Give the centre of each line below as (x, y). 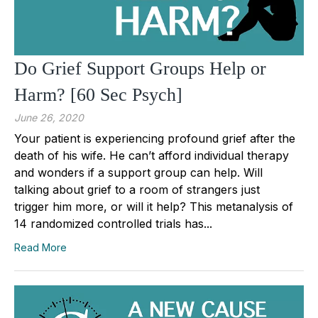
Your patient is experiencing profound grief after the (155, 138)
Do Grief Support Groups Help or (140, 68)
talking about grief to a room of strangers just (137, 189)
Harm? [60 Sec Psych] (98, 94)
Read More (40, 247)
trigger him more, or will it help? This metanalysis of (154, 206)
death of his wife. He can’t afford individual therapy (152, 155)
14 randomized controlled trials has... (113, 223)
